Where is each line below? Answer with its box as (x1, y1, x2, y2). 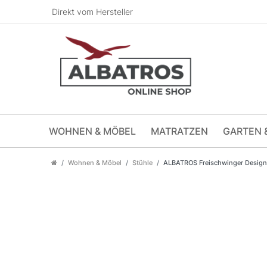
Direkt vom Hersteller (52, 7, 133, 17)
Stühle (132, 159, 153, 167)
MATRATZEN (151, 125, 208, 137)
